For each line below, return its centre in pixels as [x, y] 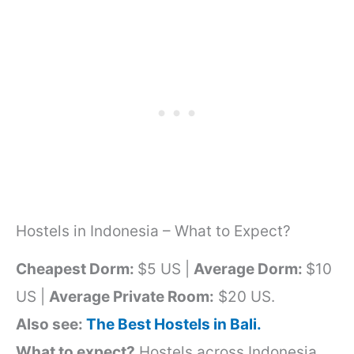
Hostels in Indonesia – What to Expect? [153, 231]
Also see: [51, 324]
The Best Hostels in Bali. [174, 324]
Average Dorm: [250, 269]
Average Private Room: [132, 296]
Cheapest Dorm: [77, 269]
